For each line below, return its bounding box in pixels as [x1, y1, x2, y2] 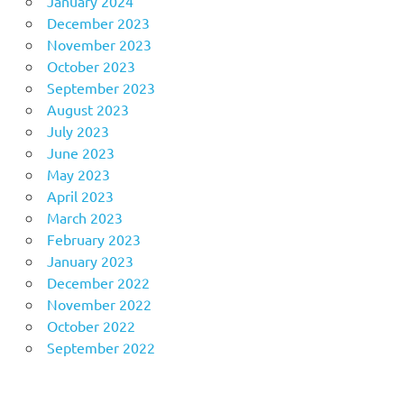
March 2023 [46, 208, 123, 227]
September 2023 [46, 78, 155, 97]
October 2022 [46, 317, 135, 335]
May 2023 [46, 165, 110, 184]
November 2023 [46, 35, 151, 54]
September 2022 [46, 338, 155, 357]
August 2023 [46, 100, 129, 119]
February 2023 [46, 230, 141, 249]
